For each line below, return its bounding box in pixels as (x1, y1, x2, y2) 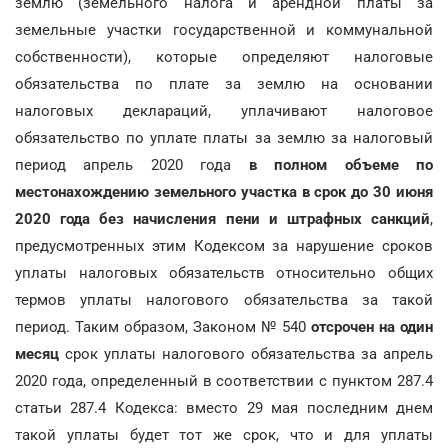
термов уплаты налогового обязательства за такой (15, 290, 433, 309)
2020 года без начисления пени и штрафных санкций (15, 209, 430, 228)
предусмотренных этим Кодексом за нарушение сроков (15, 236, 433, 255)
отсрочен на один (311, 317, 433, 336)
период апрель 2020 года (15, 155, 232, 174)
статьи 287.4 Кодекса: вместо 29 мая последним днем (15, 398, 433, 417)
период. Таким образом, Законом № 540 (15, 317, 311, 336)
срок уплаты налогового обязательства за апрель (59, 344, 433, 363)
